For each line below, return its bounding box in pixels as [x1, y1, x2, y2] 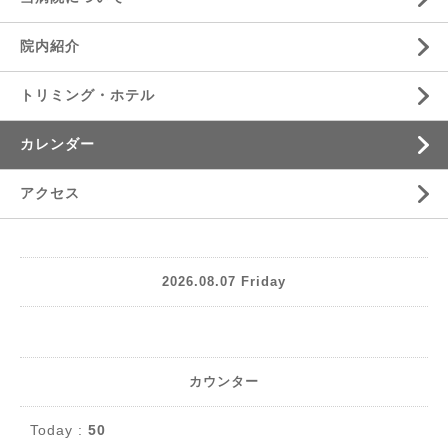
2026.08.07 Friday [162, 274, 286, 290]
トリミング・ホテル [20, 86, 155, 103]
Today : [30, 421, 88, 438]
